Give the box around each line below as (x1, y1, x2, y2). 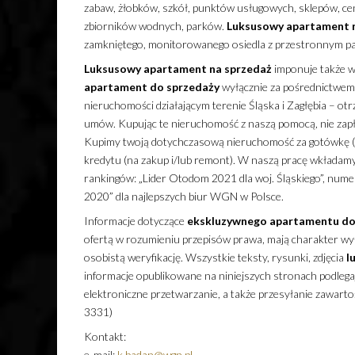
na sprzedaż (208, 62, 272, 76)
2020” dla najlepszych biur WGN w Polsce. (83, 189, 284, 204)
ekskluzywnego (186, 214, 267, 228)
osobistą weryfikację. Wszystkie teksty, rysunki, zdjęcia (83, 250, 346, 265)
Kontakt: (83, 330, 126, 344)
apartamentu (269, 214, 339, 228)
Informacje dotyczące (83, 214, 187, 228)
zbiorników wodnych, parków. (83, 19, 227, 33)
